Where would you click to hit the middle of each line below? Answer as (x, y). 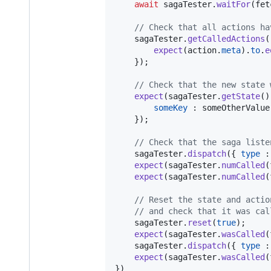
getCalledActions (226, 38)
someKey (171, 107)
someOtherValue (236, 107)
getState (241, 96)
